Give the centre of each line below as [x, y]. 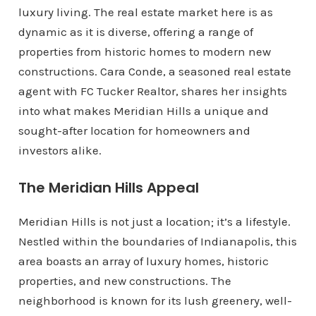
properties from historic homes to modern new [144, 51]
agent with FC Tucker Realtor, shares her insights [152, 91]
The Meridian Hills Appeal [108, 188]
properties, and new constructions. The [124, 281]
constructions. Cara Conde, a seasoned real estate [154, 71]
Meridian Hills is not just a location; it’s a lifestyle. [154, 221]
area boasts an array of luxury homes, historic [143, 261]
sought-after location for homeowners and [134, 130]
